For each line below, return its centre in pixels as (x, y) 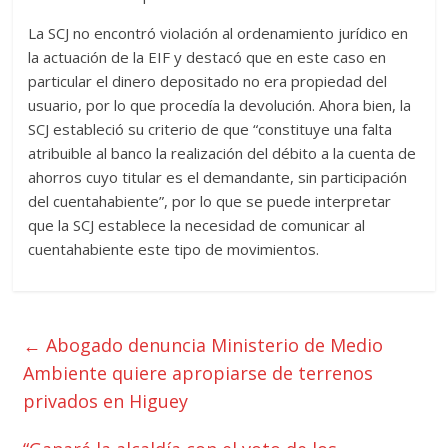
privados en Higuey (106, 401)
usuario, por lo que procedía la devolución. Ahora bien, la (220, 105)
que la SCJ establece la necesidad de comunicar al (197, 225)
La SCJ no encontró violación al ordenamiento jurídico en (218, 33)
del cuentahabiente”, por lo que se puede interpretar (210, 201)
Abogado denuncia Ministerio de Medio (212, 345)
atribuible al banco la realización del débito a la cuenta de (222, 153)
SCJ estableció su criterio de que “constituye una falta (210, 129)
